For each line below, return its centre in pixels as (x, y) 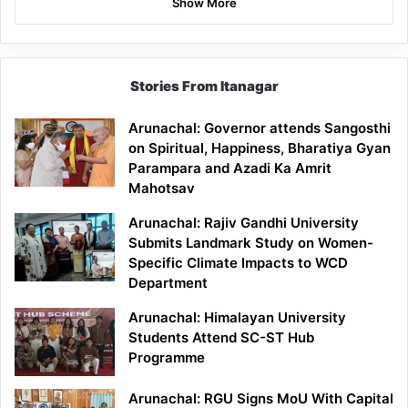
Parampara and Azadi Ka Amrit (230, 168)
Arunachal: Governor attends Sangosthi (260, 128)
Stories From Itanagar (204, 87)
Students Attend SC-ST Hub (221, 338)
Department (168, 283)
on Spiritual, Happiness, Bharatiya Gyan (260, 148)
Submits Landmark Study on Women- (251, 243)
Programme (167, 358)
